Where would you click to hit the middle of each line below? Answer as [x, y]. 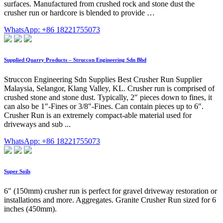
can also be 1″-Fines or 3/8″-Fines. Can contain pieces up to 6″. [104, 106]
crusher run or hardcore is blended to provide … [79, 12]
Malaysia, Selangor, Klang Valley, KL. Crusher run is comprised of [109, 88]
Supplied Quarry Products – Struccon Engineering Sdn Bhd [75, 59]
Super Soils [17, 171]
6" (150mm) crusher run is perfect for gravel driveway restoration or [111, 191]
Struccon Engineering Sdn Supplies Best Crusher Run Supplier [103, 79]
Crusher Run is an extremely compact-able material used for [98, 115]
